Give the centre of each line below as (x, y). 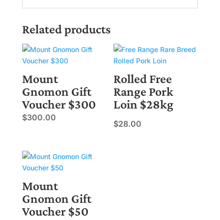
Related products (66, 29)
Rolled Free (143, 79)
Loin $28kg (144, 104)
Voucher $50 (55, 212)
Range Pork (144, 91)
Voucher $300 (59, 104)
